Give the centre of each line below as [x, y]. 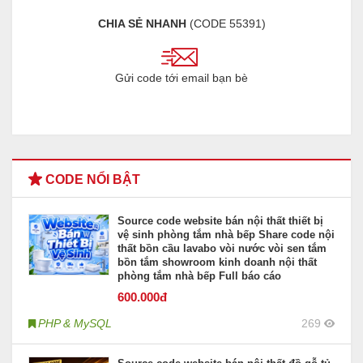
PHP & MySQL [75, 324]
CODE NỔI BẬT [91, 180]
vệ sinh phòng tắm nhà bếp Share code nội [226, 235]
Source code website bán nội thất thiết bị [220, 221]
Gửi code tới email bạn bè [181, 78]
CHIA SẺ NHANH [142, 24]
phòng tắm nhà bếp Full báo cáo [199, 276]
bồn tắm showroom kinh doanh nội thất [217, 263]
